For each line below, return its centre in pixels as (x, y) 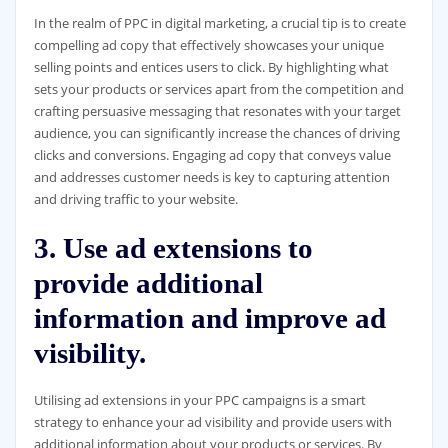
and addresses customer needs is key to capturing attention (211, 177)
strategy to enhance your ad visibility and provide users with (212, 421)
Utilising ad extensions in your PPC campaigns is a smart (199, 399)
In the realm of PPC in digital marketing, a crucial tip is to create (219, 23)
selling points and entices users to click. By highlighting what (211, 67)
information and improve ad (209, 317)
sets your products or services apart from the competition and (218, 89)
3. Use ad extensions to (173, 247)
